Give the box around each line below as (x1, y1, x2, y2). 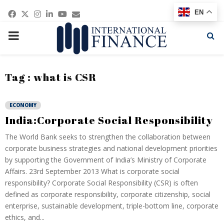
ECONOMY (9, 101, 36, 108)
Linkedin (52, 4, 97, 19)
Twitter (28, 4, 66, 19)
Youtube (66, 4, 110, 19)
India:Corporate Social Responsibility (5, 113, 213, 127)
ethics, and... (5, 212, 44, 222)
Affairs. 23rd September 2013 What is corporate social (5, 166, 179, 176)
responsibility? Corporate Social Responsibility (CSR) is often (5, 178, 198, 187)
